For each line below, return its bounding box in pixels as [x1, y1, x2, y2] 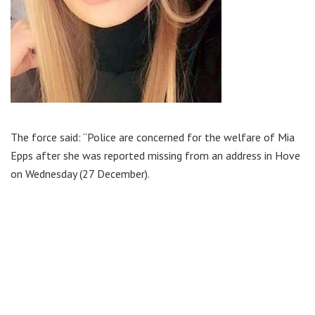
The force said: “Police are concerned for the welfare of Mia [11, 129, 295, 144]
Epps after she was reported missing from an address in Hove [11, 148, 300, 162]
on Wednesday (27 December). [11, 166, 150, 181]
